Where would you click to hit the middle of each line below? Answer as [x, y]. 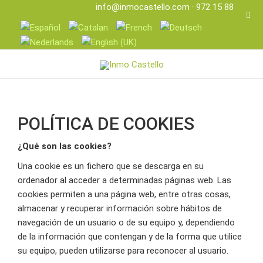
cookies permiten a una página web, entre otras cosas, [124, 195]
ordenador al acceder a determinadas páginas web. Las [124, 181]
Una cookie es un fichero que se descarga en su [111, 166]
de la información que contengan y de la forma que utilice [130, 237]
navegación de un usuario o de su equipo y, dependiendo [126, 223]
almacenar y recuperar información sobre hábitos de [120, 209]
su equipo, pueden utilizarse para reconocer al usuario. [123, 251]
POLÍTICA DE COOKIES [106, 124]
